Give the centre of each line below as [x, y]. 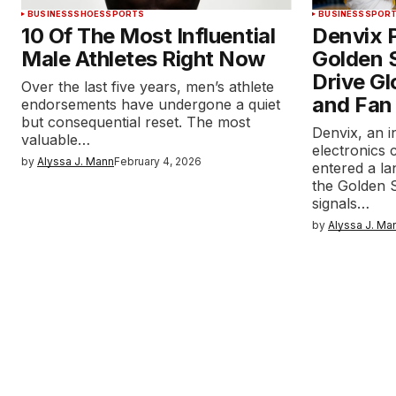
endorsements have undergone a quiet [151, 104]
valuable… [56, 140]
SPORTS [125, 14]
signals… [341, 203]
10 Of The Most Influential [148, 36]
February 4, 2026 [158, 161]
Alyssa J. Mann [76, 161]
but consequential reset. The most [136, 122]
